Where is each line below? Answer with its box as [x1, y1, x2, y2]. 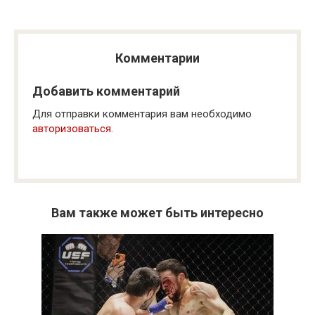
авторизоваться [32, 122, 111, 135]
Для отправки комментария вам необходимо [32, 108, 252, 120]
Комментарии [115, 51, 200, 65]
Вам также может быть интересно [51, 205, 264, 220]
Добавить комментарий [32, 84, 180, 98]
